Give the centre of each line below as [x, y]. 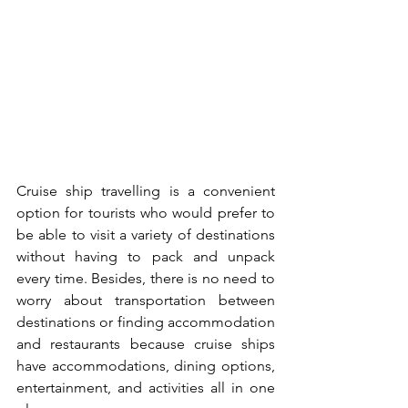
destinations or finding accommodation [146, 322]
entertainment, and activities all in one [146, 388]
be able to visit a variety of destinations [146, 235]
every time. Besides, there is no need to [146, 279]
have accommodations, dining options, [146, 366]
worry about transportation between [146, 301]
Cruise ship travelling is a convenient [146, 191]
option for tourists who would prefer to [146, 213]
